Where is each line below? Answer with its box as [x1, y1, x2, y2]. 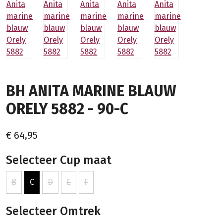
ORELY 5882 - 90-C [6, 100, 128, 118]
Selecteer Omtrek [6, 204, 101, 218]
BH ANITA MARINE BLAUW [6, 82, 176, 100]
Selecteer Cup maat [6, 153, 111, 167]
